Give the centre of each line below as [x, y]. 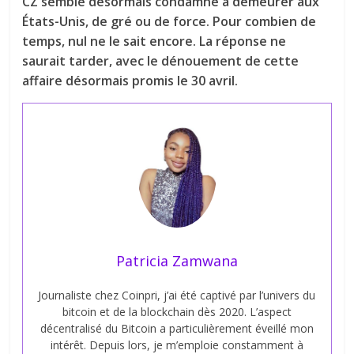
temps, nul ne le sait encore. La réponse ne [154, 41]
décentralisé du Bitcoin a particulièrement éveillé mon [177, 329]
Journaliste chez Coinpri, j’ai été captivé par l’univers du [177, 296]
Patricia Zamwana [177, 261]
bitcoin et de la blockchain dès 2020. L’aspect [177, 312]
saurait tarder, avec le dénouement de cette [161, 60]
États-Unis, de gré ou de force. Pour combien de [169, 21]
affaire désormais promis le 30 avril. [130, 80]
